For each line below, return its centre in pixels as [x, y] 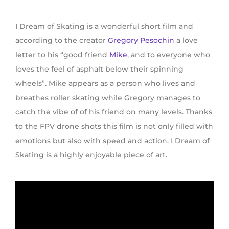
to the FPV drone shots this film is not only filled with [114, 127]
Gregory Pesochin [141, 41]
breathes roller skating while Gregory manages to [108, 98]
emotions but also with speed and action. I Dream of [112, 141]
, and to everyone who [169, 55]
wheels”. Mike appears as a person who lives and [105, 84]
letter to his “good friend [62, 55]
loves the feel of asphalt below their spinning [99, 69]
